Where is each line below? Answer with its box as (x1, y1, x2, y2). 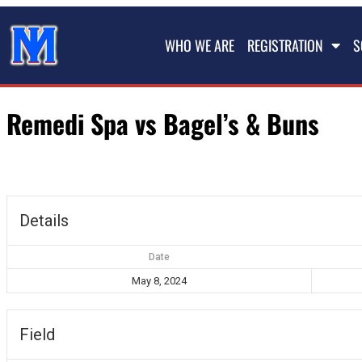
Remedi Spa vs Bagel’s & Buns (6, 104, 319, 143)
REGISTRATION (247, 35, 323, 56)
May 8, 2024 (132, 274, 187, 287)
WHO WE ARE (165, 35, 234, 56)
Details (19, 210, 69, 230)
